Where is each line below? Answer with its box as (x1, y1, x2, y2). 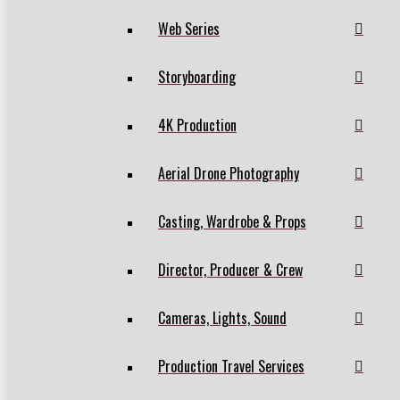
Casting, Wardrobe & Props (158, 210, 306, 232)
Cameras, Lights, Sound (158, 306, 287, 329)
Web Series (158, 17, 220, 39)
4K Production (158, 113, 237, 136)
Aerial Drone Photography (158, 162, 299, 184)
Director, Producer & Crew (158, 258, 303, 280)
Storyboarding (158, 65, 236, 87)
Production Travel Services (158, 354, 304, 377)
